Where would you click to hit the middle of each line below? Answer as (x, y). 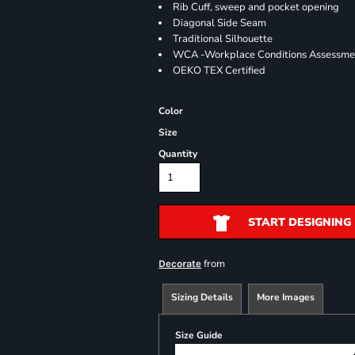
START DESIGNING (299, 223)
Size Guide (199, 335)
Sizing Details (202, 297)
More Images (286, 297)
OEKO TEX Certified (224, 71)
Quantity (178, 154)
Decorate (180, 263)
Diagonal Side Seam (220, 23)
